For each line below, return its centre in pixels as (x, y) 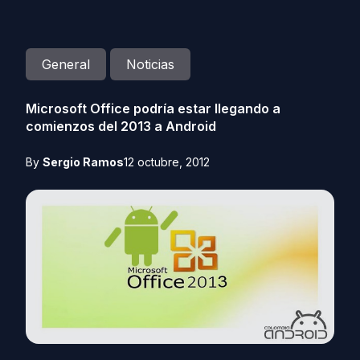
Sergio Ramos (83, 162)
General (66, 64)
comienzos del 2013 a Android (121, 126)
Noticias (150, 64)
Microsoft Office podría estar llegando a (153, 108)
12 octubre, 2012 (167, 162)
